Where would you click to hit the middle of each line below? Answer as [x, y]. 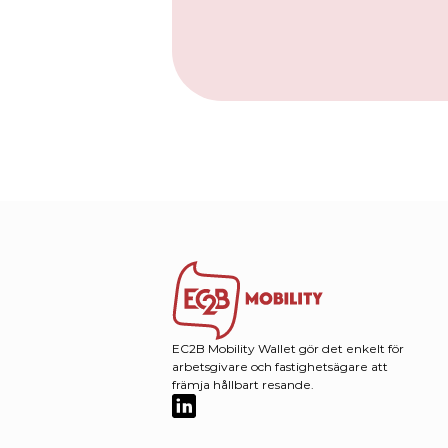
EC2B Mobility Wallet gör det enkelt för [288, 348]
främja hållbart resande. [244, 384]
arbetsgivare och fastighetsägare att [280, 366]
